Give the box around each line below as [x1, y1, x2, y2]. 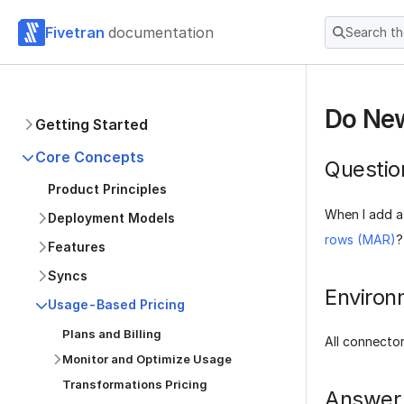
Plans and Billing [62, 326, 161, 341]
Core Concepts [35, 148, 144, 166]
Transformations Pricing [62, 377, 207, 391]
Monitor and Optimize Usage [62, 352, 232, 366]
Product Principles [48, 181, 167, 197]
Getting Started [35, 115, 148, 133]
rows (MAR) [325, 231, 396, 247]
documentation [108, 23, 214, 41]
